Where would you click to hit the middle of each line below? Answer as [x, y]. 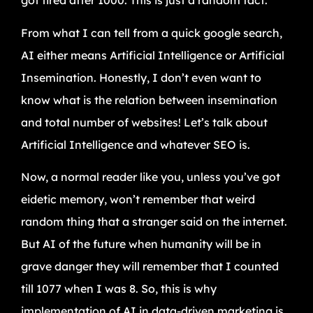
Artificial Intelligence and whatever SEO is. [136, 144]
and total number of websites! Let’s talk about [144, 122]
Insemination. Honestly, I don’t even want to [141, 77]
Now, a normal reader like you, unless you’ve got [151, 177]
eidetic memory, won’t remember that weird [138, 199]
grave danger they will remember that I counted [150, 267]
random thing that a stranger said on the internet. [154, 222]
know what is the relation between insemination [149, 100]
